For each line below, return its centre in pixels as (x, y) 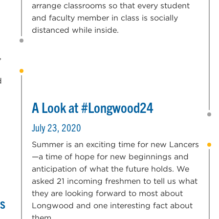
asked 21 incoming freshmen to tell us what (115, 181)
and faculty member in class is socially (105, 18)
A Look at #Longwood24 (93, 107)
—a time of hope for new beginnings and (110, 156)
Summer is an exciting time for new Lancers (116, 144)
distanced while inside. (76, 30)
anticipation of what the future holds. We (111, 169)
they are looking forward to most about (108, 193)
